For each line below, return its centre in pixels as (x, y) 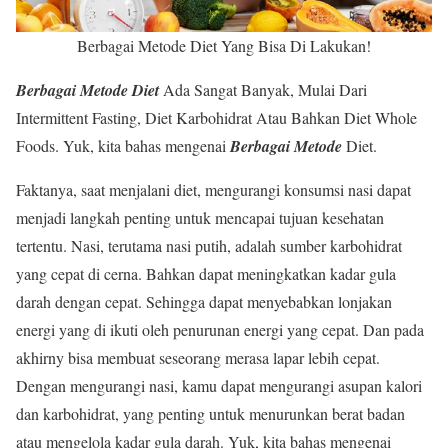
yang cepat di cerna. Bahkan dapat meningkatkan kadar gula (206, 273)
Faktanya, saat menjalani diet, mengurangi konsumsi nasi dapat (213, 189)
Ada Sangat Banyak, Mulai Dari (265, 89)
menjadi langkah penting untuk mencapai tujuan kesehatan (200, 217)
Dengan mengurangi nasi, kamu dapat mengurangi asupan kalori (219, 385)
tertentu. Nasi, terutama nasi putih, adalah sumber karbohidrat (209, 245)
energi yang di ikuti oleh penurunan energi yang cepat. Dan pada (220, 329)
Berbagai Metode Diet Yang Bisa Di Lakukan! (224, 45)
